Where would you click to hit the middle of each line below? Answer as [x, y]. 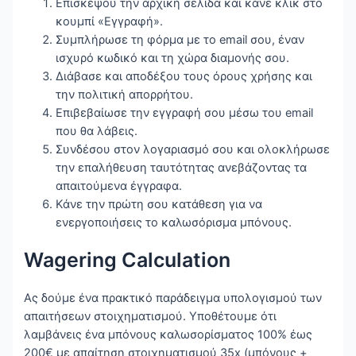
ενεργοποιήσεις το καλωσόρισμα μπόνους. [174, 222]
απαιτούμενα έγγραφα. [119, 186]
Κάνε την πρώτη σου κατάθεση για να [159, 204]
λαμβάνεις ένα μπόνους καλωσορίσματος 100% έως [168, 335]
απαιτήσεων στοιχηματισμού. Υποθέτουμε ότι [151, 317]
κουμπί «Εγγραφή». [110, 21]
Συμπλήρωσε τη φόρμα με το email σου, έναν [180, 39]
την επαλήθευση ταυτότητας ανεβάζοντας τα [182, 167]
